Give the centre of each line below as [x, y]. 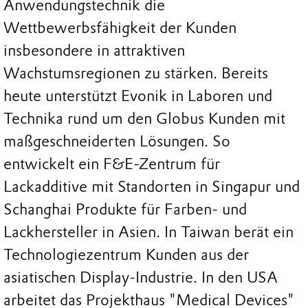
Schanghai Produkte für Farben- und [125, 210]
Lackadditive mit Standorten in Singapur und [152, 187]
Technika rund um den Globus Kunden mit [144, 119]
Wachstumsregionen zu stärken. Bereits [136, 74]
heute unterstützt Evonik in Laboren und [138, 96]
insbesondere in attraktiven [94, 51]
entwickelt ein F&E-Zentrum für [112, 164]
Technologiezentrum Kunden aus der [126, 255]
